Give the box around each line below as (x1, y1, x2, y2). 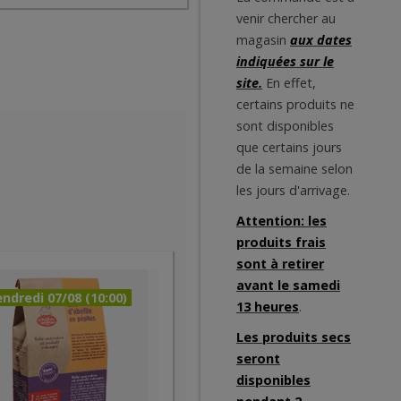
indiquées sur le (236, 53, 334, 70)
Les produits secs (236, 328, 351, 346)
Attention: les (236, 212, 327, 229)
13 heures (236, 298, 299, 315)
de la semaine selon (236, 160, 353, 177)
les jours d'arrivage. (236, 182, 350, 199)
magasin (236, 31, 290, 48)
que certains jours (236, 139, 342, 156)
